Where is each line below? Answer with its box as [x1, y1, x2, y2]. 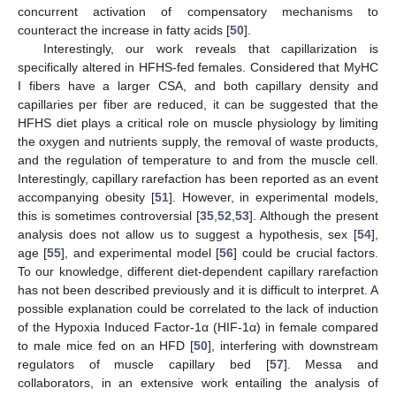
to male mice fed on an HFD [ [18, 338, 194, 353]
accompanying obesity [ [18, 189, 155, 204]
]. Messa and [283, 356, 379, 371]
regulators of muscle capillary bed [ [18, 356, 270, 371]
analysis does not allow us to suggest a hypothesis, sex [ [18, 226, 357, 241]
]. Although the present [249, 208, 378, 223]
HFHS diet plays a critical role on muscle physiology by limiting [18, 115, 378, 130]
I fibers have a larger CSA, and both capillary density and [18, 78, 378, 93]
